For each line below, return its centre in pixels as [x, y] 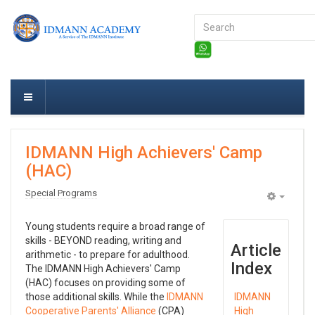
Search [211, 21]
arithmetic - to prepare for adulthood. [108, 255]
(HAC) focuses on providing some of [105, 283]
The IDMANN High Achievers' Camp [103, 269]
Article [256, 250]
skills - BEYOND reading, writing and [103, 240]
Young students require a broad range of [115, 226]
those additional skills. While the [96, 297]
